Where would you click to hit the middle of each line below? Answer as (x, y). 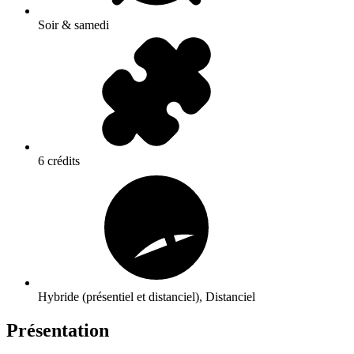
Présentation (58, 331)
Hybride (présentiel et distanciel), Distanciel (147, 297)
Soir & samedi (73, 25)
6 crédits (59, 161)
